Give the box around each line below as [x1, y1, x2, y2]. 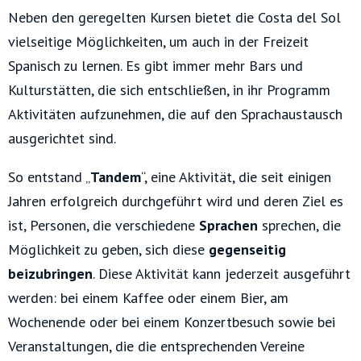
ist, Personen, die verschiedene [8, 216, 199, 235]
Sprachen [199, 216, 262, 235]
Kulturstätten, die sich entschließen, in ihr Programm [8, 81, 330, 100]
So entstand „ [8, 168, 90, 187]
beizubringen [8, 264, 93, 284]
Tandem [90, 168, 141, 187]
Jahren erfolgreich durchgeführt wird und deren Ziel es [8, 192, 343, 211]
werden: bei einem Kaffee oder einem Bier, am [8, 288, 288, 308]
